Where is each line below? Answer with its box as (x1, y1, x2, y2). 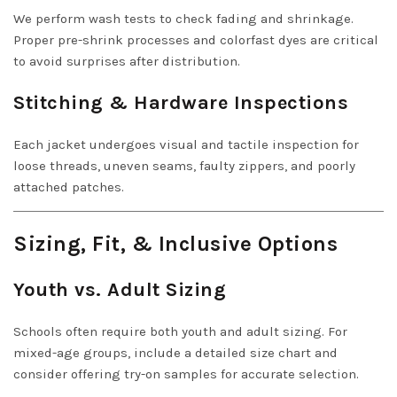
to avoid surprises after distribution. (13, 52, 240, 69)
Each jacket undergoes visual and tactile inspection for (13, 136, 359, 152)
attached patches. (13, 178, 124, 195)
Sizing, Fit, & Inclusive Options (13, 230, 338, 256)
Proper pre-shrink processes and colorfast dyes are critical (13, 31, 378, 48)
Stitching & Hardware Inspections (13, 90, 348, 114)
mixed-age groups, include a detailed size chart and (13, 344, 338, 361)
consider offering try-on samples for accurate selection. (13, 365, 359, 382)
